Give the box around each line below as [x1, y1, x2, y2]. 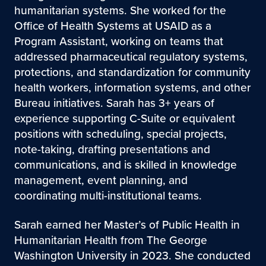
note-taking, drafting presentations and [14, 140, 210, 158]
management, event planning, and [14, 171, 188, 189]
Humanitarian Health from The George [14, 231, 207, 249]
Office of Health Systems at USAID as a [14, 17, 211, 34]
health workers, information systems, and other [14, 78, 251, 96]
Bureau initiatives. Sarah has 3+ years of [14, 94, 214, 112]
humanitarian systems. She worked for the [14, 1, 226, 19]
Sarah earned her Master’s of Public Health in [14, 216, 240, 233]
